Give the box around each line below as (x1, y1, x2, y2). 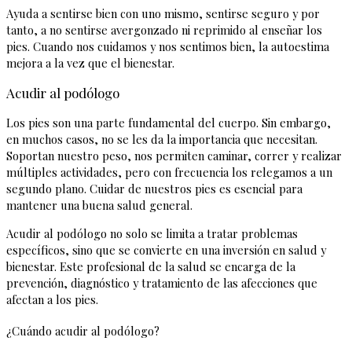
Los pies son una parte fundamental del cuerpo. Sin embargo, (6, 114, 331, 130)
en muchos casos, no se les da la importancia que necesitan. (6, 130, 317, 147)
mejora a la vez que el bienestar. (6, 54, 178, 71)
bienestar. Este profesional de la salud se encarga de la (6, 258, 295, 274)
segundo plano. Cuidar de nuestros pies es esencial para (6, 180, 302, 196)
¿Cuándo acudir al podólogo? (6, 322, 159, 339)
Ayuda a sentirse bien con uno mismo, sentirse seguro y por (6, 5, 320, 21)
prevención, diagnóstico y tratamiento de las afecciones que (6, 274, 317, 291)
